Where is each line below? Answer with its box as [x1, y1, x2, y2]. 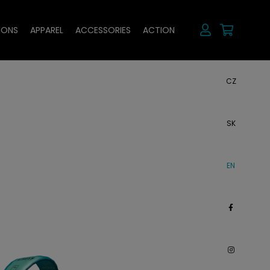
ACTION [143, 24, 175, 36]
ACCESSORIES [75, 24, 131, 36]
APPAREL [30, 24, 63, 36]
